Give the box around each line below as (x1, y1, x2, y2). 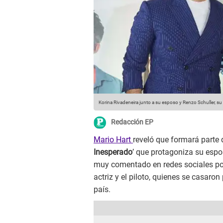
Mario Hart (94, 135, 133, 145)
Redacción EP (111, 118, 153, 126)
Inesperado (94, 147, 132, 157)
